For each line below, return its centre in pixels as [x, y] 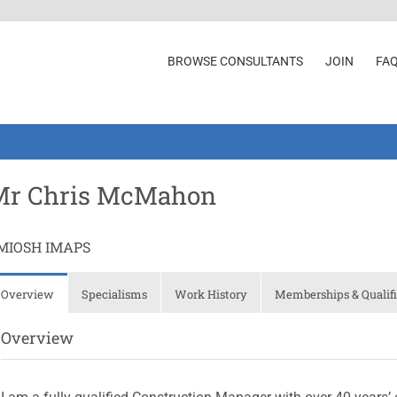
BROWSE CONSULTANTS [235, 61]
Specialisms [114, 294]
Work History [211, 294]
